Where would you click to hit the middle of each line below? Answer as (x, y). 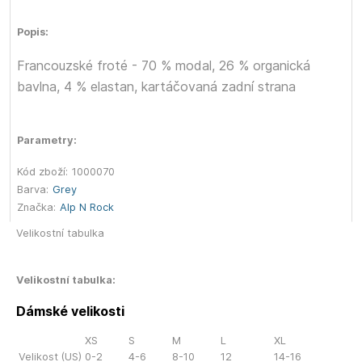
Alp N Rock (87, 208)
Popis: (33, 32)
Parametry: (47, 141)
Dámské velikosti (70, 311)
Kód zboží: (42, 172)
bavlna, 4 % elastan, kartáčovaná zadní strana (156, 87)
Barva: (33, 190)
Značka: (36, 208)
